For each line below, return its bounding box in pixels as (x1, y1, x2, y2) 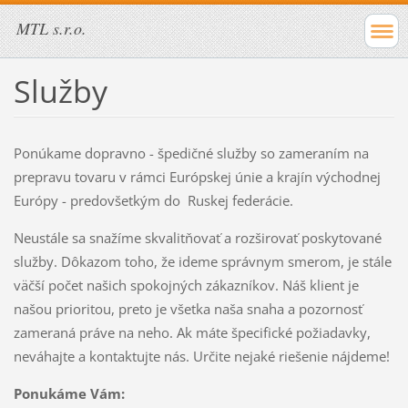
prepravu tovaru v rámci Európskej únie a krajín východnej (13, 167, 381, 186)
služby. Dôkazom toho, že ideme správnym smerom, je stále (13, 251, 392, 270)
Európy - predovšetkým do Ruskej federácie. (13, 190, 293, 209)
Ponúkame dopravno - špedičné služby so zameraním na (13, 143, 369, 162)
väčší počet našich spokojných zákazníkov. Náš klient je (13, 275, 359, 294)
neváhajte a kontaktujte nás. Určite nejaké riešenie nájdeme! (13, 346, 390, 365)
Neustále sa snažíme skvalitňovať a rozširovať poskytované (13, 228, 382, 247)
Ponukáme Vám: (13, 383, 125, 403)
